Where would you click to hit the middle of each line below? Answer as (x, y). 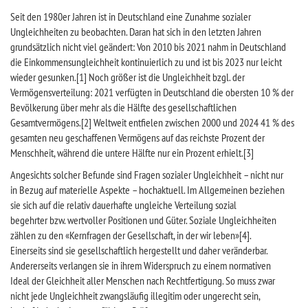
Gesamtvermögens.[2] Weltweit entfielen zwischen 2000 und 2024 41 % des (152, 122)
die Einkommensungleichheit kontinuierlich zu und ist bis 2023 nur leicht (146, 62)
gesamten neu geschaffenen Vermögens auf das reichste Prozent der (137, 137)
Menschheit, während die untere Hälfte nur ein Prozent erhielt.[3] (132, 153)
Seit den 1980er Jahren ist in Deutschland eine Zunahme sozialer (131, 16)
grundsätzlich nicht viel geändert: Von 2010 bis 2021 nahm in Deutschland (148, 47)
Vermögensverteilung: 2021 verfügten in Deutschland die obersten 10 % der (152, 92)
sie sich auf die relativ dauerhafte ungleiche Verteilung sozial (123, 205)
